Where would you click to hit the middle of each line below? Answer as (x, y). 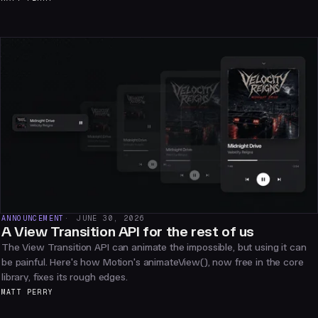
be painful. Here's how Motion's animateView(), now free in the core (153, 263)
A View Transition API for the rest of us (128, 232)
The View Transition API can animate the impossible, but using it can (154, 248)
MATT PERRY (27, 292)
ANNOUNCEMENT (33, 219)
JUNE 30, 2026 (111, 219)
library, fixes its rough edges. (65, 278)
